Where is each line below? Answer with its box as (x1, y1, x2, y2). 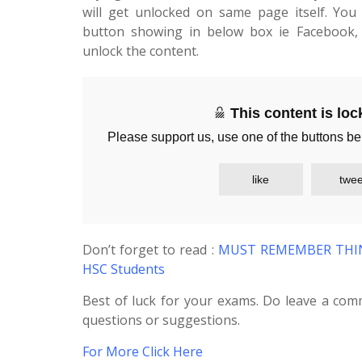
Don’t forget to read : (82, 240, 218, 259)
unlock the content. (82, 41, 199, 60)
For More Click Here (82, 342, 203, 360)
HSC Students (82, 259, 165, 278)
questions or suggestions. (82, 310, 240, 329)
